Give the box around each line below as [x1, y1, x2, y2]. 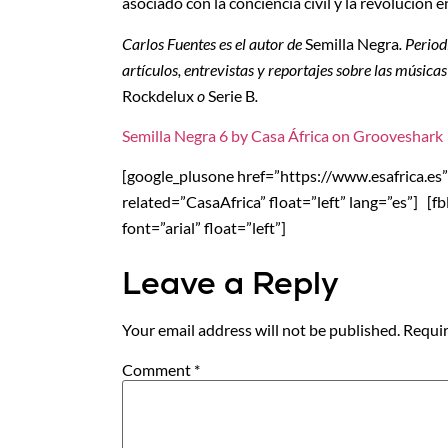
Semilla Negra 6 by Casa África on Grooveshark [122, 126, 443, 146]
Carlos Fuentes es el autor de [122, 33, 305, 53]
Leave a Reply [122, 261, 339, 304]
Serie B [208, 85, 255, 105]
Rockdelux [122, 85, 194, 105]
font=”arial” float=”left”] [122, 218, 286, 238]
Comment [122, 360, 194, 380]
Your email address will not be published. [122, 319, 400, 339]
